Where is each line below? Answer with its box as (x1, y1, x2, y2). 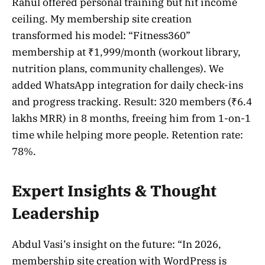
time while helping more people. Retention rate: (12, 128, 243, 141)
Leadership (12, 203, 99, 224)
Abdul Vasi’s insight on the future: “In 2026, (12, 238, 221, 251)
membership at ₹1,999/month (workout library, (12, 45, 241, 59)
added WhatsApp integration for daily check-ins (12, 78, 243, 92)
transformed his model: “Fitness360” (12, 28, 190, 42)
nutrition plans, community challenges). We (12, 62, 224, 75)
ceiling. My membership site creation (12, 12, 192, 25)
